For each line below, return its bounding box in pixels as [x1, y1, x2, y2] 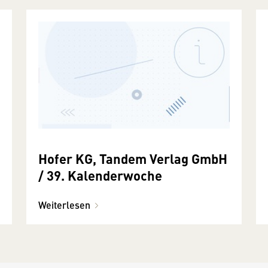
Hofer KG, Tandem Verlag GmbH [38, 149, 227, 168]
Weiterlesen [38, 198, 90, 212]
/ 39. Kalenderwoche [38, 166, 162, 185]
